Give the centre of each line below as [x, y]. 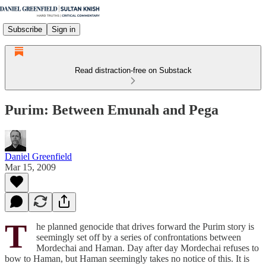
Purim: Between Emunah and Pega [112, 110]
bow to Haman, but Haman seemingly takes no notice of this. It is [127, 258]
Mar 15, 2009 [30, 167]
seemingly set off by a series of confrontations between [139, 237]
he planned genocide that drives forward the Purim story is [145, 226]
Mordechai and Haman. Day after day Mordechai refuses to [148, 248]
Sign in [64, 29]
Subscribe [25, 29]
